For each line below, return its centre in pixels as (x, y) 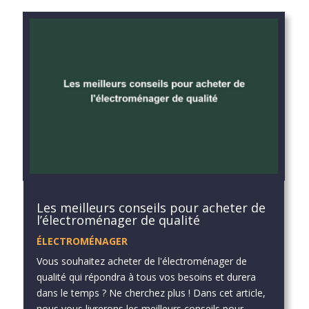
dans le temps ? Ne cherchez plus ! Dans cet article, (151, 293)
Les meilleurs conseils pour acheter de (151, 208)
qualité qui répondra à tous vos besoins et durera (146, 277)
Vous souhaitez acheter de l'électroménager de (141, 261)
